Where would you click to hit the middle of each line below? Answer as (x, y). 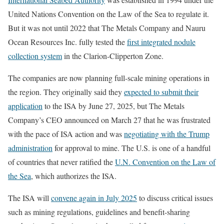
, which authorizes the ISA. (74, 176)
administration (30, 148)
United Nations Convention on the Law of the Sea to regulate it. (108, 14)
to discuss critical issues (175, 198)
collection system (35, 56)
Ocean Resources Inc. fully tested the (67, 42)
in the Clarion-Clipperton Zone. (113, 56)
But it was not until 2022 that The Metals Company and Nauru (107, 28)
